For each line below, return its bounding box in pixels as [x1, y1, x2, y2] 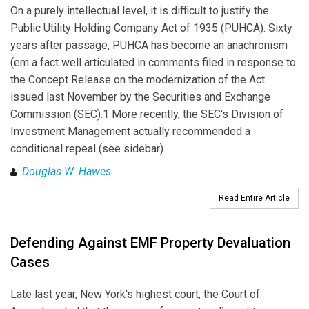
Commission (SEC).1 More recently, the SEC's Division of [10, 107, 283, 121]
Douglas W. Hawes [22, 165, 111, 179]
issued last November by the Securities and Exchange [10, 90, 270, 103]
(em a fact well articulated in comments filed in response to [10, 55, 296, 69]
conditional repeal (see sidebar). [10, 141, 166, 155]
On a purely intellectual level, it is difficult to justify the [10, 3, 269, 17]
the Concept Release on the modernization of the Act [10, 72, 265, 86]
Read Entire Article [219, 193, 290, 203]
